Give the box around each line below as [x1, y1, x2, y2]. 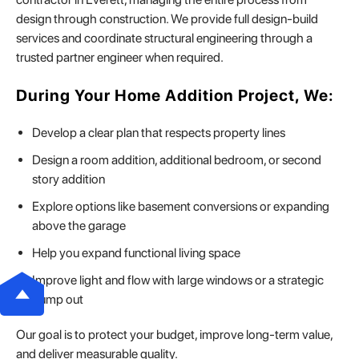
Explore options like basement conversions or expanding [32, 199, 329, 215]
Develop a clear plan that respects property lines [32, 125, 285, 141]
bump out [32, 292, 83, 308]
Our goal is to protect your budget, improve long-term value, [16, 327, 333, 343]
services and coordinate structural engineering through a [16, 30, 313, 46]
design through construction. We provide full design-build [16, 11, 318, 27]
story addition [32, 171, 105, 188]
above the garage [32, 218, 126, 234]
